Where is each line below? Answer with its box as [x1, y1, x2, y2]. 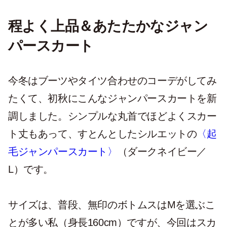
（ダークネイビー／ [117, 146, 207, 157]
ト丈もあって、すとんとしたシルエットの [8, 128, 197, 139]
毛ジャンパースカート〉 [8, 146, 118, 157]
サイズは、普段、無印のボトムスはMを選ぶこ [8, 199, 215, 210]
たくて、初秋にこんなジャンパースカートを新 [8, 93, 217, 104]
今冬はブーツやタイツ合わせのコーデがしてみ [8, 75, 217, 86]
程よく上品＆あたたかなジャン [8, 18, 208, 34]
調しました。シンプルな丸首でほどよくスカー [8, 110, 217, 122]
